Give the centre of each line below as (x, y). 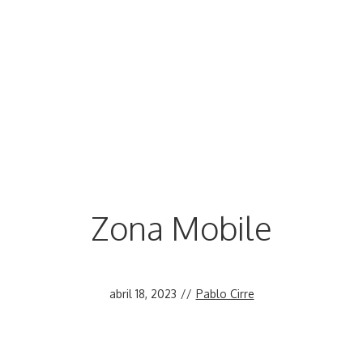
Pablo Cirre (225, 293)
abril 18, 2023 (143, 293)
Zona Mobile (181, 227)
